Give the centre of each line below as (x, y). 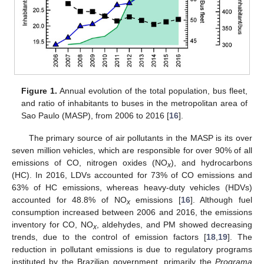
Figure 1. (39, 90)
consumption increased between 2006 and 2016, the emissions (132, 212)
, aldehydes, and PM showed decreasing (174, 224)
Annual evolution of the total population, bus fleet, (152, 90)
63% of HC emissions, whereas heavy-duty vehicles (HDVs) (132, 187)
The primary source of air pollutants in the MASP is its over (140, 138)
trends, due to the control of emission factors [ (109, 237)
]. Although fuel (221, 199)
